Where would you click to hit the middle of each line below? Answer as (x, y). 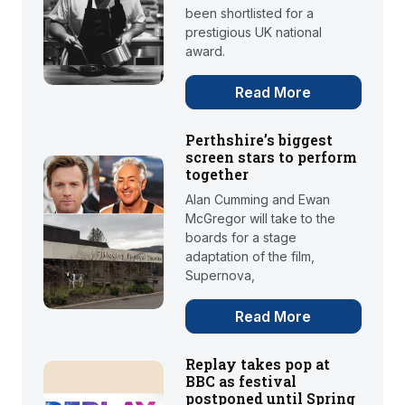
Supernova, (220, 276)
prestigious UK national (253, 33)
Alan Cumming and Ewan (257, 200)
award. (205, 52)
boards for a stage (240, 238)
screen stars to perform (271, 157)
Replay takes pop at (257, 364)
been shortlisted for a (249, 14)
